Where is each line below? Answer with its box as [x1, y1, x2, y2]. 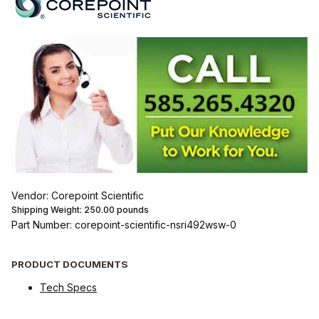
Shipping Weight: [11, 204, 84, 216]
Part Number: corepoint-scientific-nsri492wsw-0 [11, 219, 236, 231]
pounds [115, 204, 149, 216]
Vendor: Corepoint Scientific [11, 189, 144, 202]
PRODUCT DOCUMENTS [11, 258, 128, 270]
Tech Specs [40, 281, 97, 293]
